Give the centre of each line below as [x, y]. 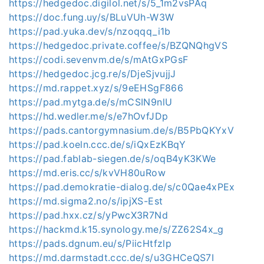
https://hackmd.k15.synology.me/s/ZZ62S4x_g [116, 229]
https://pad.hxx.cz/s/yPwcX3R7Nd [88, 215]
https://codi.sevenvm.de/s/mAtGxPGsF [99, 59]
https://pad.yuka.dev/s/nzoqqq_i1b [90, 31]
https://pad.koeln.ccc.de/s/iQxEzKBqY [98, 144]
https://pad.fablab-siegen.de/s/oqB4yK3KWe [113, 158]
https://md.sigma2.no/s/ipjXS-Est [86, 201]
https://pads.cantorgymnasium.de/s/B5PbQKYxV [122, 130]
